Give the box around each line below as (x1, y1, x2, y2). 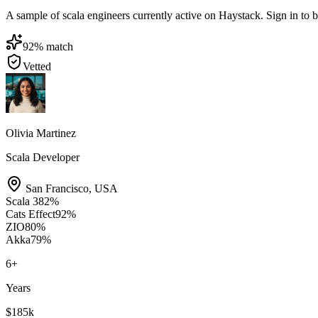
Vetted (23, 60, 51, 72)
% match (34, 40, 73, 53)
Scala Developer (6, 150, 79, 163)
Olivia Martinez (6, 126, 76, 139)
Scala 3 (6, 194, 38, 207)
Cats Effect (6, 207, 55, 220)
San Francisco (26, 182, 89, 194)
